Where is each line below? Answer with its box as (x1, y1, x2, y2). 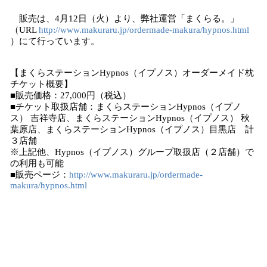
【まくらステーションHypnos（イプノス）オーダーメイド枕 (10, 68, 254, 77)
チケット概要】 (10, 79, 73, 89)
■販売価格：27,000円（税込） (10, 91, 131, 100)
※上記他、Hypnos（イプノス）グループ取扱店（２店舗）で (10, 147, 254, 157)
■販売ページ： (10, 170, 69, 179)
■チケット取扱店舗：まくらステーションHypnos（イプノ (10, 102, 241, 111)
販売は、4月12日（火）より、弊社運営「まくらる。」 (10, 14, 239, 23)
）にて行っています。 (10, 36, 100, 46)
